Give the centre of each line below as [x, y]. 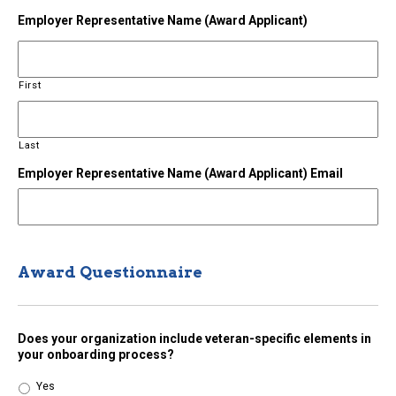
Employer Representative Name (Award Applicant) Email [180, 174]
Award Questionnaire [110, 272]
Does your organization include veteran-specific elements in [194, 339]
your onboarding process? [96, 355]
